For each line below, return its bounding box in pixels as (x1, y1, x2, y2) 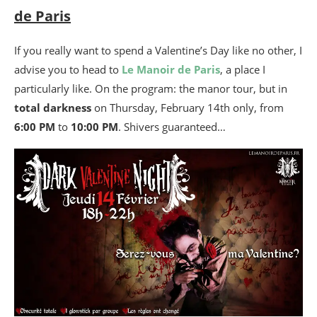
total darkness (14, 100, 91, 115)
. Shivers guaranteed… (118, 120, 226, 134)
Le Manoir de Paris (122, 62, 220, 77)
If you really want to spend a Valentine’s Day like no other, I (14, 43, 302, 58)
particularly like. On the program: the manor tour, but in (14, 81, 287, 96)
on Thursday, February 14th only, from (91, 100, 284, 115)
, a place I (220, 62, 265, 77)
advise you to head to (14, 62, 122, 77)
